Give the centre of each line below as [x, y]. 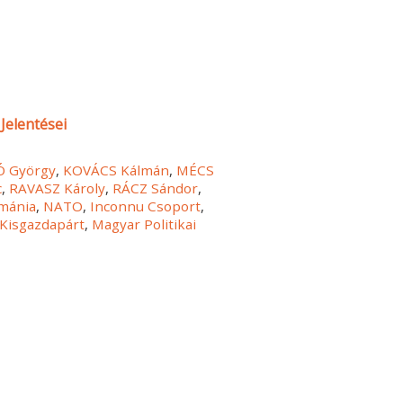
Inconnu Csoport [146, 206]
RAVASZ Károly [58, 188]
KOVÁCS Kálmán [116, 170]
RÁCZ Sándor [156, 188]
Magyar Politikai [144, 224]
